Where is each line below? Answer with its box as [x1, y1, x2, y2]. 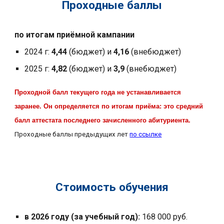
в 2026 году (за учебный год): [24, 212, 142, 221]
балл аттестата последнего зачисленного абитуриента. [14, 116, 191, 124]
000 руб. [157, 212, 188, 221]
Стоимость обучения [55, 180, 168, 194]
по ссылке [129, 130, 162, 138]
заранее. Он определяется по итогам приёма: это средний [14, 102, 203, 110]
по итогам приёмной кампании [14, 30, 137, 39]
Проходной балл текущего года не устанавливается [14, 88, 181, 96]
